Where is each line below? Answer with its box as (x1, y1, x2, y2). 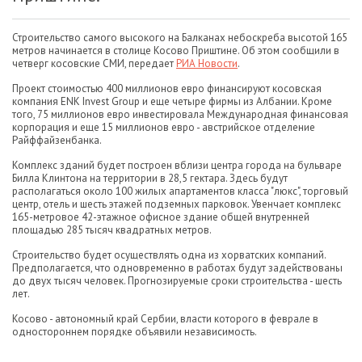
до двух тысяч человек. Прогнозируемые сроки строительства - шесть (12, 274, 342, 288)
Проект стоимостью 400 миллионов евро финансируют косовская (12, 82, 322, 95)
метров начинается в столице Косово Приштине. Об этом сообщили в (12, 44, 339, 57)
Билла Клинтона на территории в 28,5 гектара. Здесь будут (12, 171, 288, 185)
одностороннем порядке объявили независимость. (12, 325, 257, 339)
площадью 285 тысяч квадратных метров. (12, 223, 212, 237)
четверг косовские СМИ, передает (12, 57, 176, 70)
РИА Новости (176, 57, 238, 70)
